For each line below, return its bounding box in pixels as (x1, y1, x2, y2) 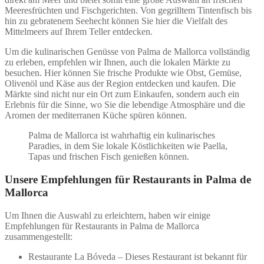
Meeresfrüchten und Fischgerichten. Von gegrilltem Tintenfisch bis (5, 5, 252, 16)
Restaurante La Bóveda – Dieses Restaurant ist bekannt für (28, 251, 247, 262)
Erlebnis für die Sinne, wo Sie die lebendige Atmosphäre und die (5, 100, 245, 110)
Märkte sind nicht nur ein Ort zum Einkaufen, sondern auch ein (5, 89, 239, 100)
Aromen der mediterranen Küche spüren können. (5, 110, 187, 121)
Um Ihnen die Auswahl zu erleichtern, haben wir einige (5, 210, 210, 220)
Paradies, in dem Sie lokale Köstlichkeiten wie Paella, (28, 141, 227, 151)
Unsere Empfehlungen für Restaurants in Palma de (5, 173, 251, 186)
